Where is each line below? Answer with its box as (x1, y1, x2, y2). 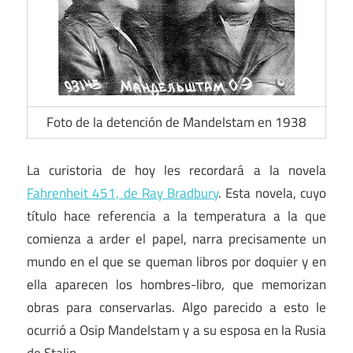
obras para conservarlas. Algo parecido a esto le (27, 296, 326, 318)
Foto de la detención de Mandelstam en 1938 (46, 112, 307, 133)
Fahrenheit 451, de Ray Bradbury (27, 182, 219, 203)
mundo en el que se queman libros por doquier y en (27, 251, 326, 272)
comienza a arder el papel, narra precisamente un (27, 228, 326, 249)
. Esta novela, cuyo (218, 182, 327, 203)
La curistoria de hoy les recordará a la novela (27, 159, 326, 180)
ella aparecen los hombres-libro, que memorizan (27, 273, 326, 295)
